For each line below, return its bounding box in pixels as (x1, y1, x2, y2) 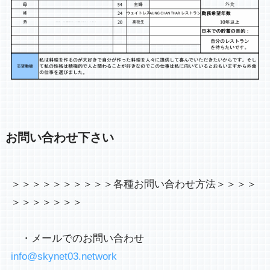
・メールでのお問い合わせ (143, 232, 165, 244)
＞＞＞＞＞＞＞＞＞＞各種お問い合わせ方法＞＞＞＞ (10, 178, 257, 190)
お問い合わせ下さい (5, 130, 114, 144)
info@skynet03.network (10, 250, 117, 262)
